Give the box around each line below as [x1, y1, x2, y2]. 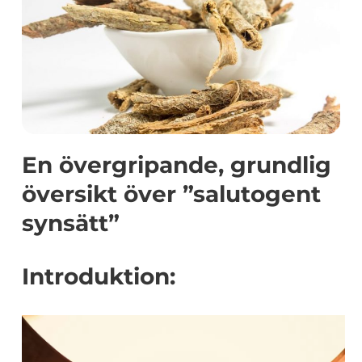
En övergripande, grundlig [22, 151, 331, 179]
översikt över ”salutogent [22, 180, 321, 208]
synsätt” [22, 209, 120, 237]
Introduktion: [22, 263, 175, 290]
